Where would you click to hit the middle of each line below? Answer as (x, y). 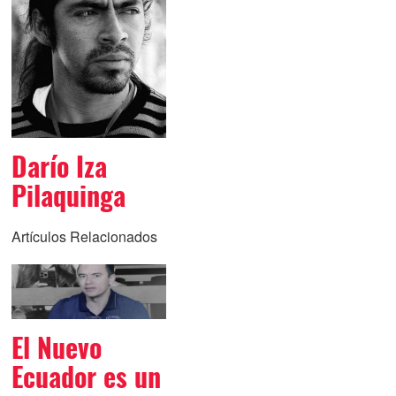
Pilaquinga (68, 195)
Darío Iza (59, 166)
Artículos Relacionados (84, 236)
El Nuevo (56, 347)
